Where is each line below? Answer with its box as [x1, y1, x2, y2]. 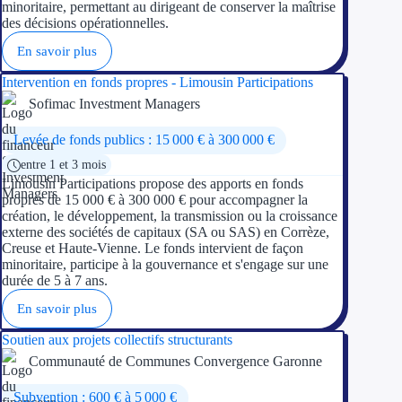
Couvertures [255, 192, 332, 207]
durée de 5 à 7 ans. [2, 272, 108, 288]
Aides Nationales [284, 231, 386, 246]
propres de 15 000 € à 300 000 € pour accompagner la [2, 191, 308, 207]
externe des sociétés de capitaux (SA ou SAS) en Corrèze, [2, 223, 329, 240]
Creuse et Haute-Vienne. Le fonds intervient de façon [2, 240, 303, 256]
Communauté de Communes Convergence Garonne [29, 353, 322, 369]
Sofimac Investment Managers [29, 95, 200, 111]
